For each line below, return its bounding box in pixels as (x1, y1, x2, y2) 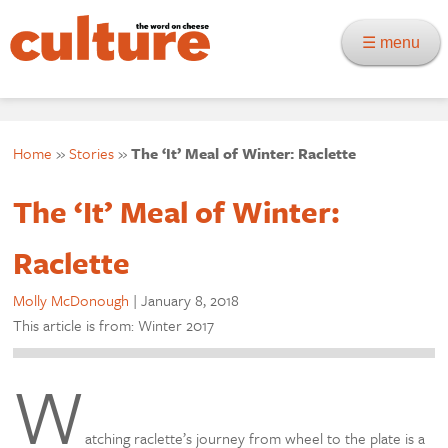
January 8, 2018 (141, 289, 240, 311)
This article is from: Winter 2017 (13, 314, 215, 336)
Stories (69, 142, 115, 164)
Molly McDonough (13, 289, 130, 311)
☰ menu (362, 34, 432, 51)
